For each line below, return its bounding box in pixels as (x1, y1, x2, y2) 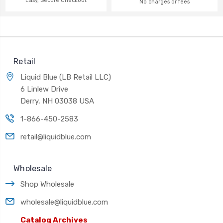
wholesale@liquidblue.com (20, 197, 108, 207)
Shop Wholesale (20, 179, 74, 189)
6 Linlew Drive (20, 84, 68, 94)
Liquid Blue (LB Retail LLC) (20, 72, 111, 82)
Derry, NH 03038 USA (20, 96, 94, 106)
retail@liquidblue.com (20, 132, 91, 141)
